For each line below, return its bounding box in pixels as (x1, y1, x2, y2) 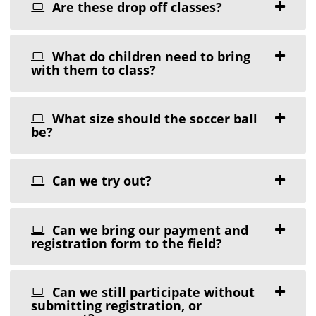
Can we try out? (49, 172, 152, 190)
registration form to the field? (31, 235, 223, 253)
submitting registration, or (31, 297, 202, 315)
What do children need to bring (49, 48, 251, 66)
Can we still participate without (49, 284, 255, 301)
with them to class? (31, 61, 157, 79)
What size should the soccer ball (49, 110, 258, 128)
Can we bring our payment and (49, 221, 249, 239)
